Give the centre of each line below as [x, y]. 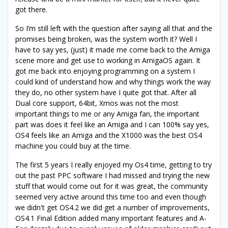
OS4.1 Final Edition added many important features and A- [111, 218]
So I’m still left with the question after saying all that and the [114, 28]
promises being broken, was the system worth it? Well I [106, 39]
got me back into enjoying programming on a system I [105, 71]
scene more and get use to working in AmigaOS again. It [108, 61]
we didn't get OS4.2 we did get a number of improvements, [112, 208]
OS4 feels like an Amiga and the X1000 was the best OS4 [109, 135]
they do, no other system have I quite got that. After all [106, 93]
